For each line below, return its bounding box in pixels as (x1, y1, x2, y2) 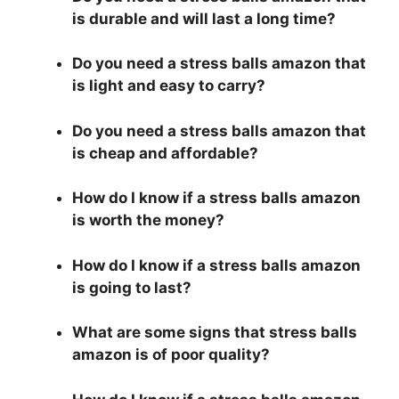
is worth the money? (72, 211, 224, 230)
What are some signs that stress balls (72, 323, 357, 342)
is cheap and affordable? (72, 143, 262, 162)
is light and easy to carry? (72, 77, 269, 95)
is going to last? (72, 278, 191, 297)
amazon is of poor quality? (72, 346, 270, 364)
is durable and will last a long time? (72, 9, 339, 28)
